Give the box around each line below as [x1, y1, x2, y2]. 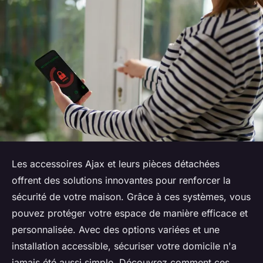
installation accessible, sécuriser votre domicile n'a [12, 240, 237, 252]
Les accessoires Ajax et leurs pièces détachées [12, 158, 220, 170]
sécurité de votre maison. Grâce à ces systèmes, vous [12, 191, 251, 203]
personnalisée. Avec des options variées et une [12, 224, 220, 236]
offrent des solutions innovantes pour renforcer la [12, 174, 231, 187]
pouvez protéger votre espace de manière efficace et [12, 207, 248, 220]
